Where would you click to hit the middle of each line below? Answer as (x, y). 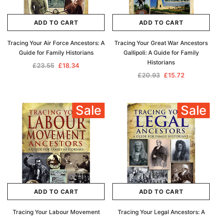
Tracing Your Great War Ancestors (161, 43)
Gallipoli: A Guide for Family (161, 53)
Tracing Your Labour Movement (56, 212)
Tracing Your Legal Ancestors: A (161, 212)
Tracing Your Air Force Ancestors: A (56, 43)
